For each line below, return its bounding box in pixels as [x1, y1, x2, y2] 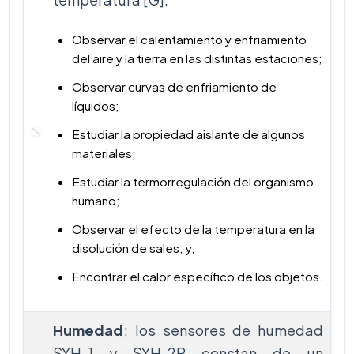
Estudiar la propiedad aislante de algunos [72, 126, 305, 141]
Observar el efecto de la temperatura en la [72, 220, 314, 236]
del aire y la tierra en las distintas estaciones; [72, 50, 322, 66]
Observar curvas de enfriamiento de [72, 78, 277, 94]
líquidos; [72, 97, 119, 113]
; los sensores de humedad [123, 320, 323, 339]
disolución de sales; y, [72, 239, 194, 255]
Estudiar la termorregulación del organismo [72, 173, 314, 189]
